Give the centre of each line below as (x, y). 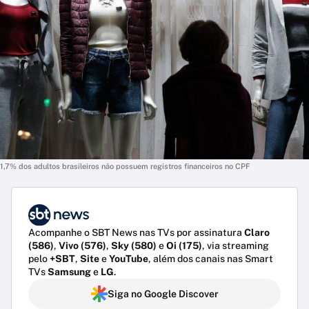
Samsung (69, 272)
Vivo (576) (82, 246)
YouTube (129, 259)
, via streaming (236, 246)
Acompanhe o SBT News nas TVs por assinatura (136, 233)
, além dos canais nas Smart (211, 259)
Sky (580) (134, 246)
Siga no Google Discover (163, 294)
